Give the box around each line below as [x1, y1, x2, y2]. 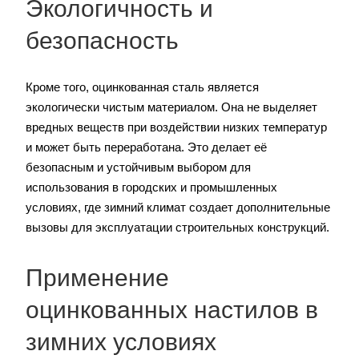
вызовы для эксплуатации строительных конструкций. [26, 220, 329, 235]
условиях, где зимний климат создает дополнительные [26, 200, 330, 215]
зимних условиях [26, 329, 216, 356]
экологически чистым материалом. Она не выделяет [26, 100, 317, 115]
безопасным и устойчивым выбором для [26, 160, 251, 175]
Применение [26, 264, 169, 292]
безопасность [26, 27, 179, 54]
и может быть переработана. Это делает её [26, 140, 267, 155]
